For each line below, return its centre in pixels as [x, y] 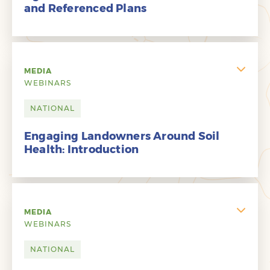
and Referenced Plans [86, 8]
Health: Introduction [82, 149]
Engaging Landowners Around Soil [122, 136]
